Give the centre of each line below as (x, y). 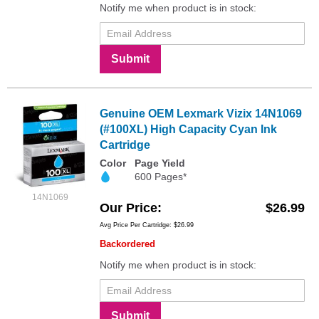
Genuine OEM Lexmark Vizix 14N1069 (201, 113)
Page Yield (160, 163)
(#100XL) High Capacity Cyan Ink (188, 129)
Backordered (127, 244)
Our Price (129, 208)
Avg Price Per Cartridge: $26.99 (147, 225)
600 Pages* (161, 176)
